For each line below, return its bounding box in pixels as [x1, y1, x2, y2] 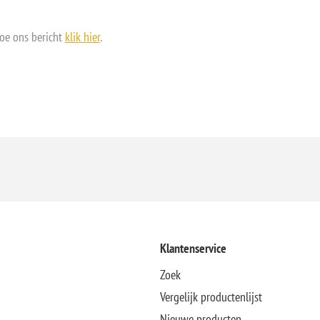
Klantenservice [159, 239, 226, 256]
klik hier [64, 28, 100, 45]
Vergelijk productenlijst [159, 288, 262, 305]
